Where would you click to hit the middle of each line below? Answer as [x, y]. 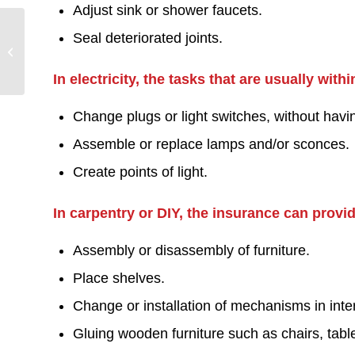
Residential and [63, 34]
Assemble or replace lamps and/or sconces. [211, 144]
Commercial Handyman [81, 51]
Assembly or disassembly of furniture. [191, 251]
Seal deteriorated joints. [148, 38]
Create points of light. [140, 172]
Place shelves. [119, 279]
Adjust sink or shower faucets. [168, 10]
